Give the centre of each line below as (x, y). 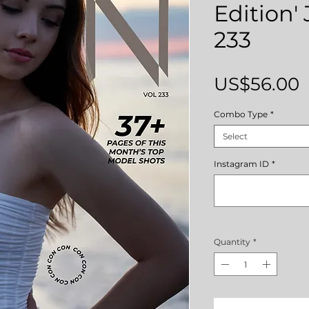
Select (235, 136)
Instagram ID (241, 164)
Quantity (232, 242)
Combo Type (241, 114)
